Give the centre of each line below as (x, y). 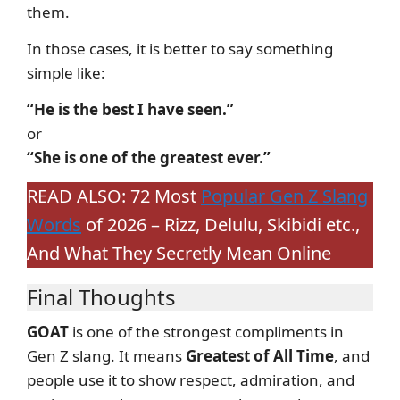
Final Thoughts (101, 296)
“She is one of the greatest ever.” (149, 157)
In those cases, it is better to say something (180, 48)
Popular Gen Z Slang (284, 196)
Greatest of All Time (260, 355)
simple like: (66, 72)
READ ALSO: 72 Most (114, 196)
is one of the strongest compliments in (206, 331)
